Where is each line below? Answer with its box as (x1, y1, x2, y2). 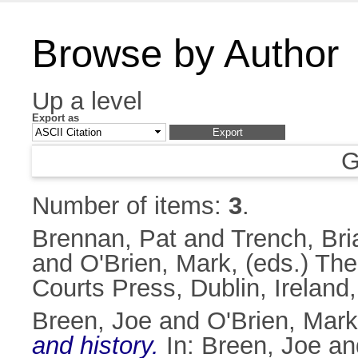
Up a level (32, 87, 142, 115)
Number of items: (32, 192, 229, 221)
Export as (32, 112, 79, 124)
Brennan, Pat (32, 225, 177, 253)
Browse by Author (32, 32, 339, 75)
